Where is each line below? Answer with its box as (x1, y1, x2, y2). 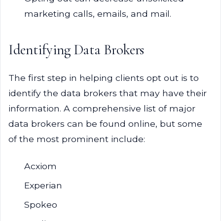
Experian (24, 180, 62, 190)
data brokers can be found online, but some (8, 118, 202, 129)
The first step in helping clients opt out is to (8, 73, 199, 83)
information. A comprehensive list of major (8, 103, 195, 113)
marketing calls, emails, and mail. (24, 8, 171, 19)
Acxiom (24, 161, 57, 171)
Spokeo (24, 199, 57, 210)
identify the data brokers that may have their (8, 88, 207, 98)
